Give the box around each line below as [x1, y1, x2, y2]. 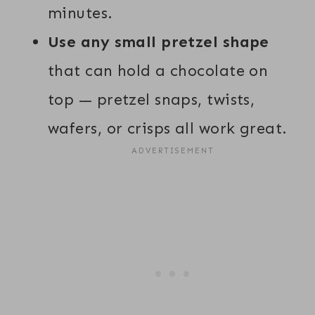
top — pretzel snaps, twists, [48, 89, 255, 109]
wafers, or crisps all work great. [48, 118, 288, 138]
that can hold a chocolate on [48, 60, 269, 80]
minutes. [48, 3, 113, 22]
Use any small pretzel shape [48, 32, 269, 51]
